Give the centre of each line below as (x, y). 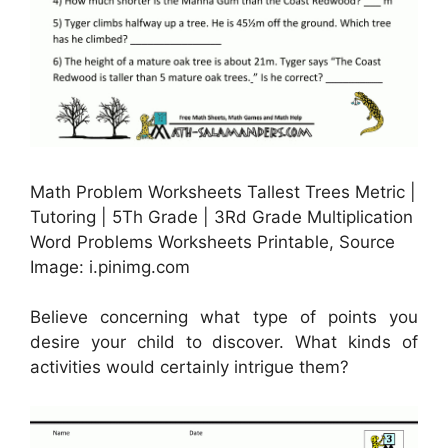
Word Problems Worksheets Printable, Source (212, 241)
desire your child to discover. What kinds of (224, 342)
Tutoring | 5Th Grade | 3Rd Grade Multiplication (221, 216)
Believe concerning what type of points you (224, 317)
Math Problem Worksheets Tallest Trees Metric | (223, 191)
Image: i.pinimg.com (110, 266)
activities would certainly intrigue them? (189, 367)
